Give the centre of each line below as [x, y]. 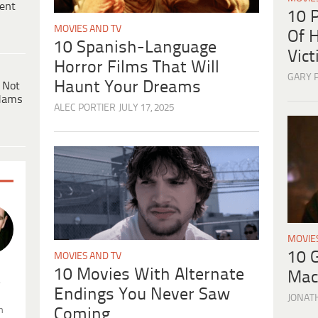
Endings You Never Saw [142, 295]
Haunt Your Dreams [127, 87]
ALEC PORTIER [85, 108]
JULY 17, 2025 [146, 108]
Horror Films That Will [137, 67]
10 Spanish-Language [135, 48]
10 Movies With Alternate [149, 275]
